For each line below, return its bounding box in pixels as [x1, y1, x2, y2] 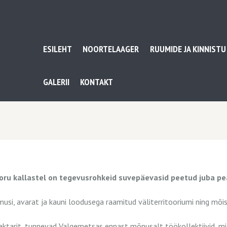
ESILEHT [43, 43, 72, 55]
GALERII [43, 75, 69, 88]
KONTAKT [80, 75, 113, 88]
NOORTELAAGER [83, 43, 139, 55]
